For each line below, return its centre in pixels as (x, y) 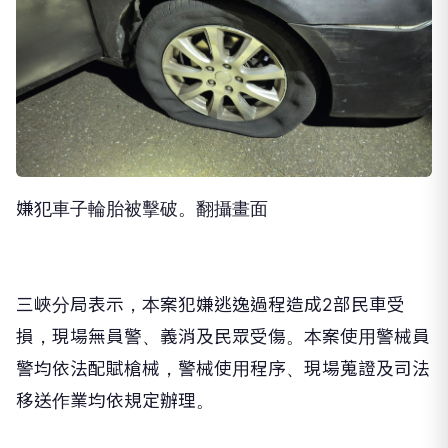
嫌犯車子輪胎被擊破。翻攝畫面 (142, 209)
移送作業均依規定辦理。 (115, 401)
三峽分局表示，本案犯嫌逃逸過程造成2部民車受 (210, 305)
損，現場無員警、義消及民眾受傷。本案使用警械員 (223, 337)
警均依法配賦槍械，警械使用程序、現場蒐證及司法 (223, 369)
